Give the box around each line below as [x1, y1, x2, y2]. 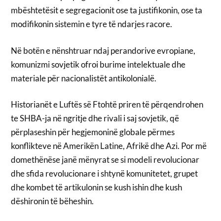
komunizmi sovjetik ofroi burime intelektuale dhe [11, 59, 186, 70]
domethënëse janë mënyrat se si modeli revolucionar [11, 154, 200, 165]
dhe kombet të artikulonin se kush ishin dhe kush [11, 182, 183, 193]
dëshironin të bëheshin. [11, 196, 94, 207]
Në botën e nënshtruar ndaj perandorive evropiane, [11, 45, 196, 56]
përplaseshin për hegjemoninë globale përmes [11, 127, 175, 138]
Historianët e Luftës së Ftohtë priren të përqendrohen [11, 99, 204, 110]
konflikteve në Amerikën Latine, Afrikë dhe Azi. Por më [11, 141, 207, 151]
